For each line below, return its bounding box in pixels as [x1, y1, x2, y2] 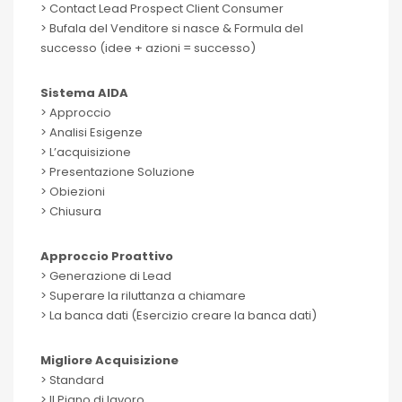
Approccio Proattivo [40, 248, 173, 265]
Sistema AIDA [40, 84, 128, 101]
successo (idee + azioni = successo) [40, 39, 256, 57]
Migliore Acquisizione [40, 352, 179, 369]
